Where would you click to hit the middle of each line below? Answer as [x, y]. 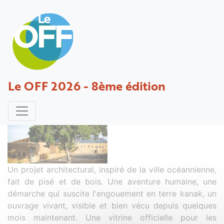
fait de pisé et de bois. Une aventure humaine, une [112, 181]
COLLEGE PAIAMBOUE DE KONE [104, 75]
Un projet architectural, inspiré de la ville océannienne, [112, 169]
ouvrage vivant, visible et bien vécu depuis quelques [112, 205]
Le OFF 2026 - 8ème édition [87, 86]
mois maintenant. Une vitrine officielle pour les [112, 217]
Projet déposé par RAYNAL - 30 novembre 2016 [98, 93]
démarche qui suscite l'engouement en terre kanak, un [112, 193]
